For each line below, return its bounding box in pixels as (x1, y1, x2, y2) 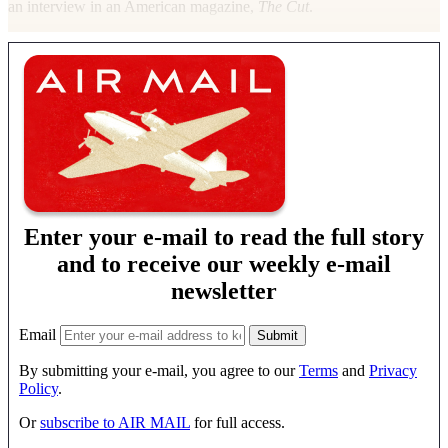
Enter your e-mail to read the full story (24, 223, 424, 250)
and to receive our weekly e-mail (57, 250, 391, 277)
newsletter (171, 277, 277, 304)
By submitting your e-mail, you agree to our (19, 361, 299, 379)
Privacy (369, 361, 417, 379)
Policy (19, 379, 58, 397)
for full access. (190, 413, 285, 431)
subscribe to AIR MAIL (40, 413, 190, 431)
